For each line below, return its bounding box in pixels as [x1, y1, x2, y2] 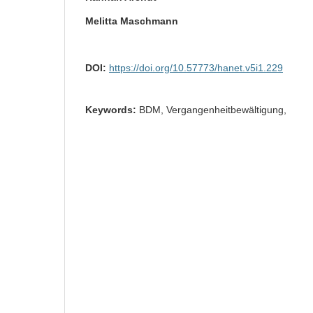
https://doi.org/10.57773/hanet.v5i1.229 [109, 61, 283, 73]
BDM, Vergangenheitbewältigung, [139, 103, 286, 115]
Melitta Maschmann [85, 15, 178, 27]
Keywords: [85, 103, 139, 115]
